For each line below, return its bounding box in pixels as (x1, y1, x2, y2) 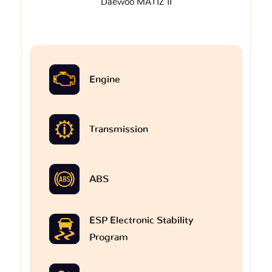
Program (89, 232, 128, 242)
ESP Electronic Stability (89, 215, 193, 225)
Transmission (89, 124, 148, 134)
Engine (89, 74, 120, 84)
